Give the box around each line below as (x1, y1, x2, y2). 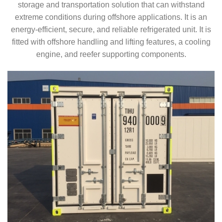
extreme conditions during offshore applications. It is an (15, 13, 207, 22)
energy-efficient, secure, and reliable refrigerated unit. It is (11, 25, 211, 34)
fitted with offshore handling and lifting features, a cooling (11, 38, 211, 47)
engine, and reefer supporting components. (36, 50, 186, 59)
